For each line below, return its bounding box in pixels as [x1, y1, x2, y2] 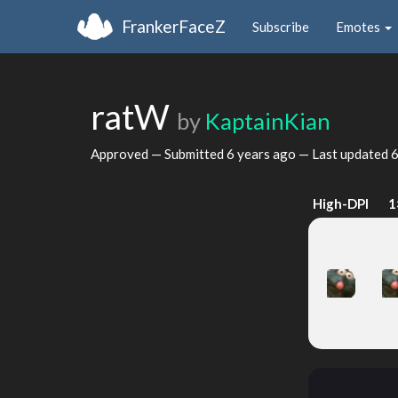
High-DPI [313, 195, 370, 211]
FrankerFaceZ [122, 15, 226, 36]
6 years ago [227, 145, 296, 162]
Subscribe [252, 18, 309, 35]
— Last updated [296, 145, 391, 162]
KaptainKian [205, 107, 330, 134]
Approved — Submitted [91, 145, 227, 162]
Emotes [336, 18, 383, 35]
